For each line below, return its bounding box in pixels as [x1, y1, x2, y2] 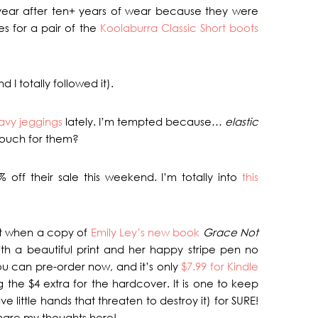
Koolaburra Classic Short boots [99, 21, 258, 35]
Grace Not [202, 225, 259, 239]
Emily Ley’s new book [90, 225, 203, 239]
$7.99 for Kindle [181, 259, 258, 273]
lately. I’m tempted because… [62, 114, 226, 128]
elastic [225, 114, 259, 128]
